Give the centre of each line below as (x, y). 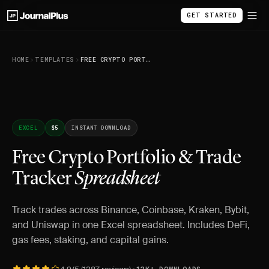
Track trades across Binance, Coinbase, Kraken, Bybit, (131, 210)
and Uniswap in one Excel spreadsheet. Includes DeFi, (131, 225)
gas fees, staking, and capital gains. (90, 240)
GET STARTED (212, 15)
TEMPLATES (55, 60)
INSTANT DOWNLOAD (101, 128)
